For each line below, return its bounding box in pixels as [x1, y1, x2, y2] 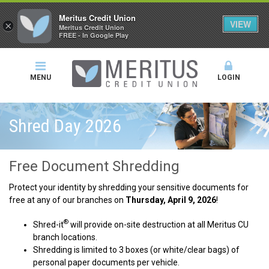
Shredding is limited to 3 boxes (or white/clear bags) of [33, 244, 240, 255]
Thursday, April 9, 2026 [125, 195, 216, 205]
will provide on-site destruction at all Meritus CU [68, 219, 249, 229]
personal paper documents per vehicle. [33, 257, 180, 267]
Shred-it [33, 219, 64, 229]
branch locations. [33, 232, 97, 242]
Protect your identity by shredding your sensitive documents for [9, 182, 249, 192]
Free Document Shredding [9, 157, 180, 175]
